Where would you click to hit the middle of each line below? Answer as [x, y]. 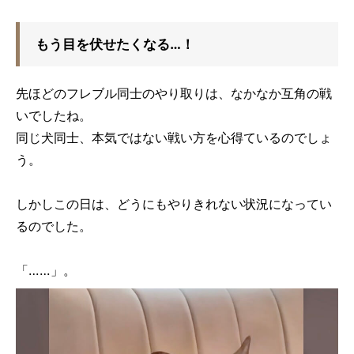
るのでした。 [54, 226]
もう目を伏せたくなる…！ [115, 44]
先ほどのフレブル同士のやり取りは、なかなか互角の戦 [174, 94]
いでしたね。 [54, 116]
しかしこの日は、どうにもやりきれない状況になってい [174, 204]
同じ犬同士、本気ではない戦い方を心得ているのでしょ [174, 138]
